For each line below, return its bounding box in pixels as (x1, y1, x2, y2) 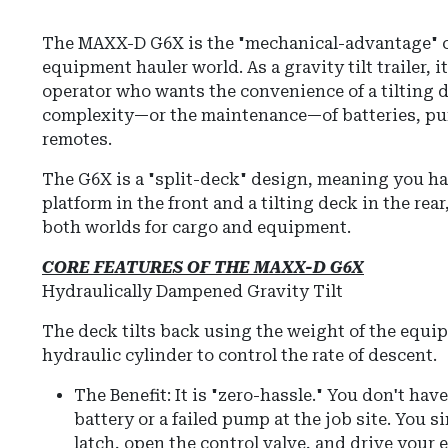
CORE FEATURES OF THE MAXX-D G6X (42, 258, 364, 278)
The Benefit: (74, 386, 171, 406)
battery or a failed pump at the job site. (74, 410, 391, 430)
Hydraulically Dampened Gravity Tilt (42, 282, 343, 302)
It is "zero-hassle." (171, 386, 323, 406)
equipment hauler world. (42, 58, 247, 78)
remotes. (42, 130, 112, 150)
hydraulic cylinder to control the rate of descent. (42, 346, 437, 366)
